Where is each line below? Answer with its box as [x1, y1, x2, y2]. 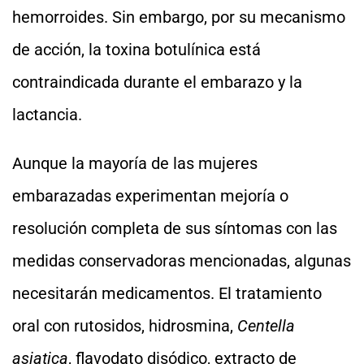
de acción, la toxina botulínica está [12, 40, 261, 59]
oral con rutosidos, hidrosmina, [12, 316, 237, 336]
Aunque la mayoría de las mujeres [12, 154, 258, 173]
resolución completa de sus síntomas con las [12, 219, 337, 238]
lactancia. [12, 105, 82, 124]
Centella [237, 316, 295, 336]
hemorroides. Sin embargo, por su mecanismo [12, 7, 345, 27]
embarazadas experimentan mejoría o [12, 186, 288, 206]
